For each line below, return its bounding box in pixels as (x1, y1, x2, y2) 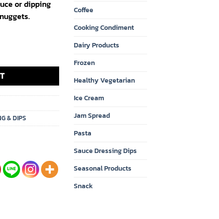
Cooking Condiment (74, 22, 134, 33)
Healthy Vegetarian (74, 75, 135, 86)
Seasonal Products (74, 163, 131, 174)
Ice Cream (74, 92, 104, 104)
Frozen (74, 57, 95, 68)
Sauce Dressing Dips (74, 145, 137, 156)
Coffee (74, 4, 93, 16)
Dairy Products (74, 40, 119, 51)
